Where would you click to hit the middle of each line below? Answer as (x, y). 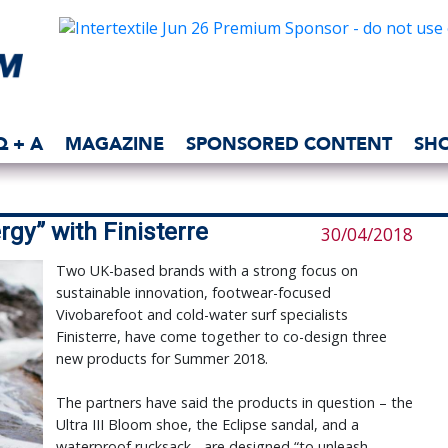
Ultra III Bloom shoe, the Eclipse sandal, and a (207, 425)
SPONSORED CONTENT (289, 143)
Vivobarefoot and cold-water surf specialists (201, 315)
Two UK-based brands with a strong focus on (206, 271)
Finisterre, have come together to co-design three (221, 337)
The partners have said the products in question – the (234, 403)
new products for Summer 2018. (161, 359)
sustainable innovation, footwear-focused (193, 293)
